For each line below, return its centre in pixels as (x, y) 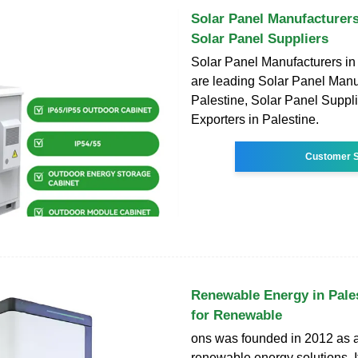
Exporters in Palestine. (255, 120)
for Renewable (237, 316)
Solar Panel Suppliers (260, 39)
